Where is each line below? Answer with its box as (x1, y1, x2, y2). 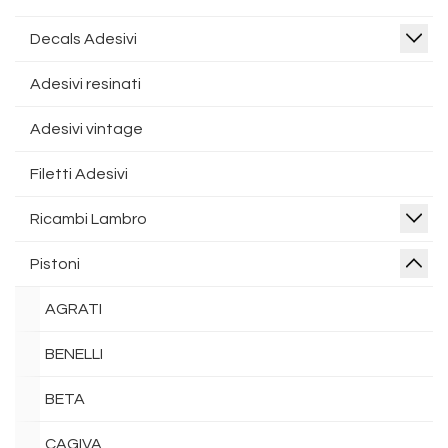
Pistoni (30, 256, 80, 272)
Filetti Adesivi (30, 166, 128, 182)
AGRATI (45, 301, 102, 317)
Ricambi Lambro (30, 211, 147, 227)
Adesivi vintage (30, 121, 143, 137)
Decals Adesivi (30, 31, 137, 47)
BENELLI (45, 346, 103, 362)
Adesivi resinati (30, 76, 141, 92)
